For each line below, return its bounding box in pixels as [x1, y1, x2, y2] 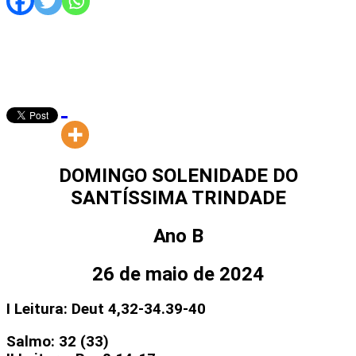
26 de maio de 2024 [92, 262, 264, 285]
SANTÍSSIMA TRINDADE [70, 186, 286, 209]
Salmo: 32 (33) [6, 333, 109, 351]
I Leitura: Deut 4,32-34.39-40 [6, 300, 206, 319]
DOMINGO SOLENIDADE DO [58, 164, 298, 187]
